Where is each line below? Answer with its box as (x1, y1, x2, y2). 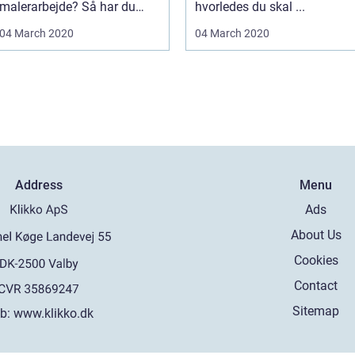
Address (15, 177, 63, 193)
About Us (290, 227, 342, 242)
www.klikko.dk (13, 305, 94, 321)
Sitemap (292, 303, 340, 319)
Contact (294, 278, 338, 293)
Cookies (293, 253, 338, 268)
